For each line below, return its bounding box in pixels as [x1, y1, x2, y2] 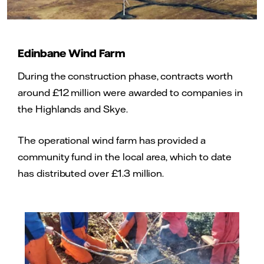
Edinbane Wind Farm [18, 47, 125, 60]
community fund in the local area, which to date [18, 151, 232, 163]
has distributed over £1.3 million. [18, 167, 164, 180]
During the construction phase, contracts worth [18, 70, 233, 82]
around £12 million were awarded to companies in [18, 86, 243, 98]
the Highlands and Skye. [18, 103, 128, 115]
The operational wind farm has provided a [18, 134, 206, 147]
